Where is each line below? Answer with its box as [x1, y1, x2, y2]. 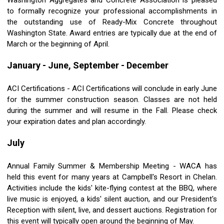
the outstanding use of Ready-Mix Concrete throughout [7, 17, 217, 27]
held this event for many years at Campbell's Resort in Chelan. [7, 172, 217, 182]
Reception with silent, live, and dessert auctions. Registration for [7, 205, 217, 215]
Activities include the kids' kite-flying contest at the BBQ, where [7, 183, 217, 193]
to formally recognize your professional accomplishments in [7, 6, 217, 16]
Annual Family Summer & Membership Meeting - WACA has [7, 161, 217, 171]
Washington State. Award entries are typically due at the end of [7, 28, 217, 38]
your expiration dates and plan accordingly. [7, 117, 148, 126]
